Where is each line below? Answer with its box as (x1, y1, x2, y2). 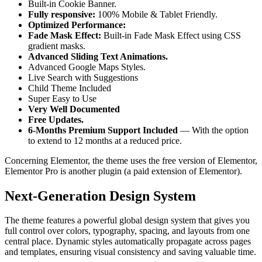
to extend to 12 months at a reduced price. (28, 135, 182, 146)
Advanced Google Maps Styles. (28, 61, 146, 72)
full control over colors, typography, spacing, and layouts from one (5, 226, 250, 236)
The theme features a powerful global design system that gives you (5, 215, 250, 226)
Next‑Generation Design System (5, 188, 196, 204)
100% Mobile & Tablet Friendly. (95, 9, 218, 19)
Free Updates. (28, 114, 84, 125)
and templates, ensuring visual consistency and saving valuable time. (5, 247, 256, 257)
